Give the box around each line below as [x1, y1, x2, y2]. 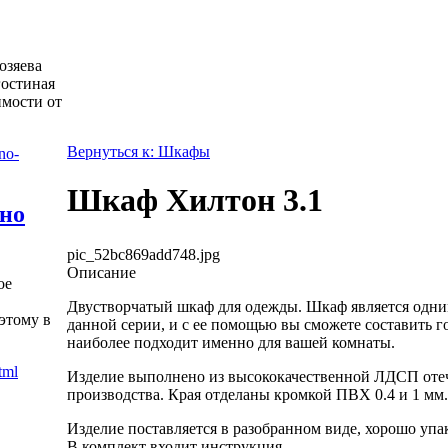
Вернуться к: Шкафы [67, 143, 210, 160]
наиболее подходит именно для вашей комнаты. [67, 333, 395, 351]
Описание [67, 263, 136, 281]
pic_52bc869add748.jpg [67, 245, 220, 263]
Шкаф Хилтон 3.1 [67, 182, 323, 219]
